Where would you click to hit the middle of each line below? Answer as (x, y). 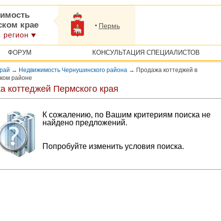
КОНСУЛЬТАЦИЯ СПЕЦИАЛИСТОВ (146, 53)
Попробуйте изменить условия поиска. (113, 146)
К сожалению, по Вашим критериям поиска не (127, 115)
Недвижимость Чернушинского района (73, 70)
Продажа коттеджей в (166, 70)
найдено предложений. (85, 123)
